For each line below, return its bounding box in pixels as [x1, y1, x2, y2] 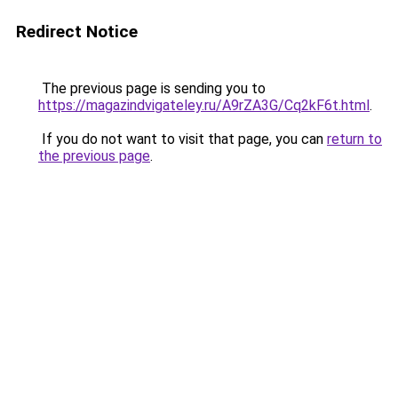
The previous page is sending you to [38, 80, 266, 97]
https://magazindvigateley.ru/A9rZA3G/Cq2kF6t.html [38, 97, 370, 114]
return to [327, 131, 382, 147]
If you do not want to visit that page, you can [38, 131, 327, 147]
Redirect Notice [16, 21, 138, 42]
